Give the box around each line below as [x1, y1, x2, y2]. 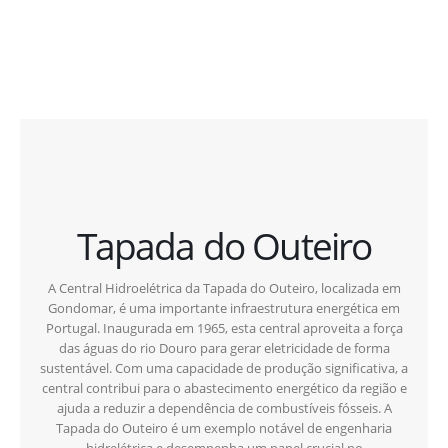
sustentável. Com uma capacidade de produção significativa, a [40, 359, 408, 378]
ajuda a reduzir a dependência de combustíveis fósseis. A [56, 399, 392, 418]
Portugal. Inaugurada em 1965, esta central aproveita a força [45, 319, 403, 338]
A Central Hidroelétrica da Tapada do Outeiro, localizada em [47, 279, 401, 298]
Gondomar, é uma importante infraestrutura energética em [48, 299, 400, 318]
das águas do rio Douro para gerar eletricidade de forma [58, 339, 390, 358]
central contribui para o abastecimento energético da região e [41, 379, 407, 398]
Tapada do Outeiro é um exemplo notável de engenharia [56, 419, 392, 438]
